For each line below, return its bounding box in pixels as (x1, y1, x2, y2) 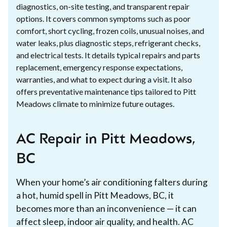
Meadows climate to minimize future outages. (16, 98, 174, 108)
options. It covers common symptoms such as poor (16, 13, 191, 23)
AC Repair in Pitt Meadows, (16, 132, 196, 147)
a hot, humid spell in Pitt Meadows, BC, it (16, 190, 174, 201)
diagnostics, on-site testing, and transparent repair (16, 1, 190, 11)
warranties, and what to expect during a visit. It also (16, 74, 192, 84)
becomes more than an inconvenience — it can (16, 203, 197, 214)
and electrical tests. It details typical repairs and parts (16, 50, 200, 60)
